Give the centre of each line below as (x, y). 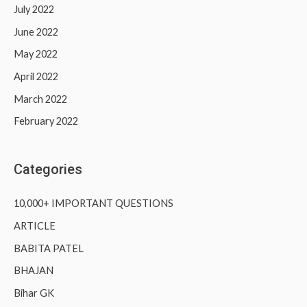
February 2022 (46, 121)
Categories (48, 170)
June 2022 (36, 32)
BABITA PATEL (49, 248)
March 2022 (40, 99)
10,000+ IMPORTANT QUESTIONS (94, 204)
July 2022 (34, 10)
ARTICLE (35, 225)
